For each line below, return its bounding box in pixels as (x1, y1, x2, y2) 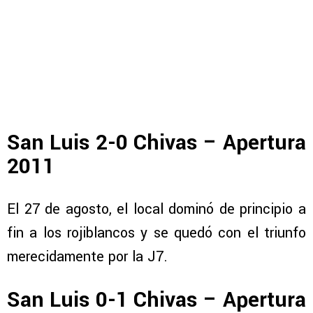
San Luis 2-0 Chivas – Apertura (7, 128, 306, 158)
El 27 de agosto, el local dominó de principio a (7, 199, 306, 220)
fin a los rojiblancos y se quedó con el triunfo (7, 223, 306, 244)
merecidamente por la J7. (7, 247, 168, 268)
